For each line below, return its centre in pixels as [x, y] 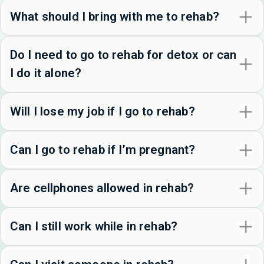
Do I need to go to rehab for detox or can [123, 55]
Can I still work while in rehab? [94, 227]
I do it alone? [46, 73]
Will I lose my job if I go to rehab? [103, 112]
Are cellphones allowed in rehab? [102, 188]
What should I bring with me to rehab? [115, 17]
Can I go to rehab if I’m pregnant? [103, 150]
